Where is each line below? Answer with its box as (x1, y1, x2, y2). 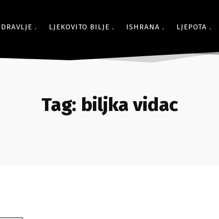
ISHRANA (126, 22, 160, 31)
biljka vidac (81, 93, 178, 116)
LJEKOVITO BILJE (49, 22, 109, 31)
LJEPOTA (176, 22, 207, 31)
